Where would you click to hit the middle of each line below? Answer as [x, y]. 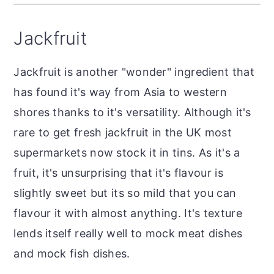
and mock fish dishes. [72, 254]
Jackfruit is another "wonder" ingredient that [134, 72]
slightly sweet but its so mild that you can [125, 193]
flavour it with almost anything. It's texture [128, 213]
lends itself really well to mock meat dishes [128, 234]
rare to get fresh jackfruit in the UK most [123, 133]
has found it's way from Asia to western [120, 92]
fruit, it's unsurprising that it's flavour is [118, 173]
